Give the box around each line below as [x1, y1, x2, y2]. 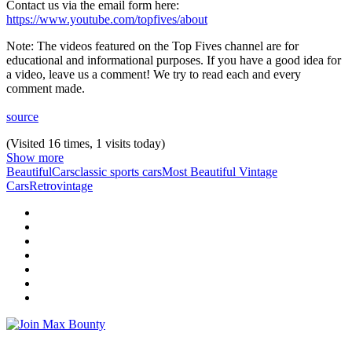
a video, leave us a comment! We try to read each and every [6, 67, 301, 81]
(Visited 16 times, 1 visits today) [6, 136, 165, 150]
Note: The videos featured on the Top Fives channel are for [6, 38, 299, 53]
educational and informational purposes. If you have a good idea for [6, 53, 341, 67]
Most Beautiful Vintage [162, 164, 277, 178]
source [6, 109, 38, 123]
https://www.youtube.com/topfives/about [6, 12, 207, 26]
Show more [6, 150, 64, 164]
